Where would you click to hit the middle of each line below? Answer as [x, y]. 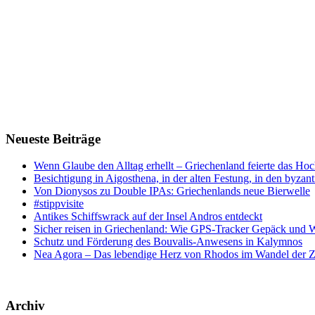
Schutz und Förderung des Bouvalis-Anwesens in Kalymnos [168, 242]
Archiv [25, 306]
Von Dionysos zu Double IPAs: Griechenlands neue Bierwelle [172, 191]
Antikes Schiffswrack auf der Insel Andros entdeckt [148, 217]
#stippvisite [59, 204]
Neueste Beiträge [53, 139]
